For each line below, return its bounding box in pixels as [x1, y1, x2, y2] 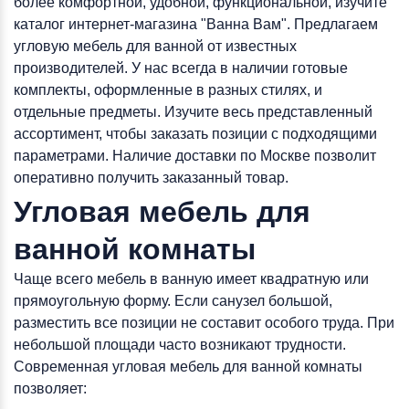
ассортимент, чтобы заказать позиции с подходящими [14, 126, 377, 142]
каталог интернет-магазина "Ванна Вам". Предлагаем [14, 16, 378, 32]
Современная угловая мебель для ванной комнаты [14, 359, 362, 374]
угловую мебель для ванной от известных [14, 38, 297, 54]
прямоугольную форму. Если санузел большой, [14, 293, 332, 309]
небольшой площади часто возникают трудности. [14, 337, 346, 352]
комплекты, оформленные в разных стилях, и [14, 82, 322, 98]
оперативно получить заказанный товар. [14, 170, 288, 185]
